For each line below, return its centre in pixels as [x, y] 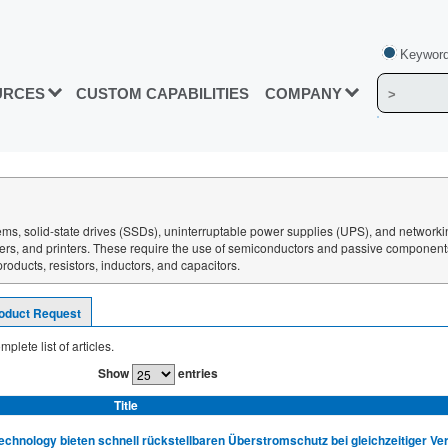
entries [197, 372]
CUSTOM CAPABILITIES [162, 94]
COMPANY [303, 94]
